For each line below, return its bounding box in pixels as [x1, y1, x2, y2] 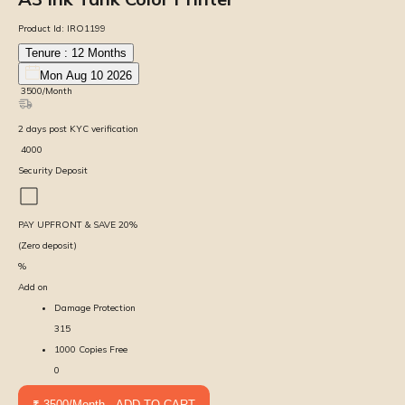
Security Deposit [18, 164, 88, 176]
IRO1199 [67, 22, 106, 34]
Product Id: [18, 22, 64, 34]
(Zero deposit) [18, 239, 77, 251]
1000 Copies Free [54, 343, 127, 355]
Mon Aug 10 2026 [40, 68, 132, 82]
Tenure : [25, 45, 71, 60]
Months [88, 45, 127, 60]
